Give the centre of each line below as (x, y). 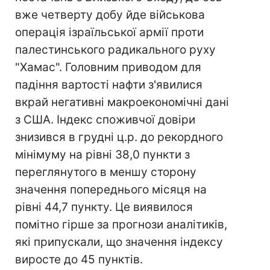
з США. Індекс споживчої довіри (105, 120)
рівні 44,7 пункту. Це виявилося (104, 207)
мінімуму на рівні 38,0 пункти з (102, 155)
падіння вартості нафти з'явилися (109, 85)
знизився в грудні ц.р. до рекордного (119, 137)
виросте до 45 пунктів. (79, 259)
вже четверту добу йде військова (110, 15)
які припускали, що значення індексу (119, 242)
